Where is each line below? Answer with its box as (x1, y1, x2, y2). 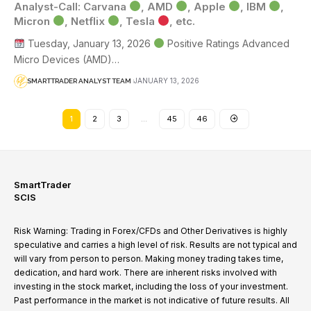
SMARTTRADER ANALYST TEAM (27, 77, 131, 85)
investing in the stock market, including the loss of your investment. (14, 280, 288, 292)
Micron (14, 14, 53, 28)
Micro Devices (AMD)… (14, 53, 119, 65)
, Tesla (119, 14, 158, 28)
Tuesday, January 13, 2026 (24, 37, 153, 49)
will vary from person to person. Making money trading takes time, (14, 253, 283, 264)
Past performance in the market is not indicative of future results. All (14, 294, 289, 305)
